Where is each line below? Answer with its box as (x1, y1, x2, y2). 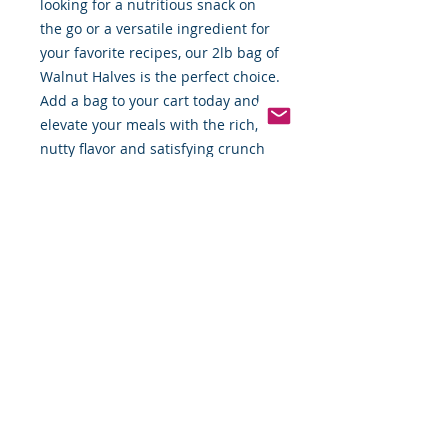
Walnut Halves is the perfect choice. (40, 67, 280, 87)
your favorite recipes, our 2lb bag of (40, 43, 279, 63)
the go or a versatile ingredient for (40, 19, 270, 39)
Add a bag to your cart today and (40, 91, 260, 111)
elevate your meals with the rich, (40, 115, 258, 135)
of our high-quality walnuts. (40, 163, 226, 183)
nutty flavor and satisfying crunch (40, 139, 265, 159)
